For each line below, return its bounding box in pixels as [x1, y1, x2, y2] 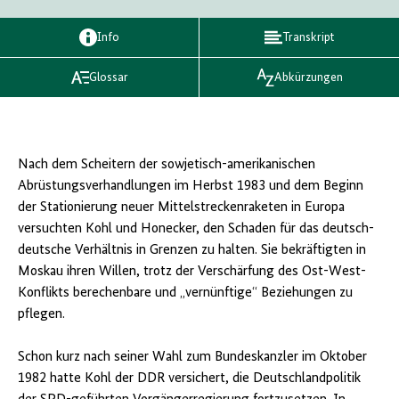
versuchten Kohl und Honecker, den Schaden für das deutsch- [18, 222, 374, 236]
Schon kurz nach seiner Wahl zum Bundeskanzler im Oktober [18, 350, 367, 364]
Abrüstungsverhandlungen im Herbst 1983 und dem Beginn [18, 179, 363, 193]
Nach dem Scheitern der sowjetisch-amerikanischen [18, 158, 315, 172]
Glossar [88, 71, 128, 84]
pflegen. [18, 307, 65, 322]
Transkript [282, 31, 334, 44]
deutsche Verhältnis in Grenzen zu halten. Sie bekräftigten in [18, 243, 366, 257]
